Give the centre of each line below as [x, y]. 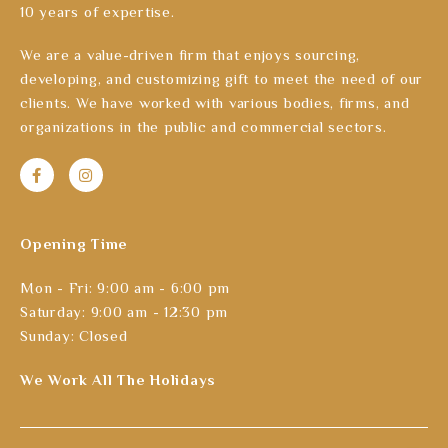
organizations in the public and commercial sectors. [203, 126]
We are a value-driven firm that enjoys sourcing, [190, 54]
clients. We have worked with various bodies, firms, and [215, 102]
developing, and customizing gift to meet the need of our [221, 78]
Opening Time [74, 243]
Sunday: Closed [74, 335]
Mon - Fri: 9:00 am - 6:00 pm [125, 287]
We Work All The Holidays [118, 379]
